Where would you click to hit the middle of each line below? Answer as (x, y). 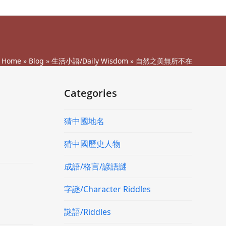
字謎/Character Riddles (107, 189)
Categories (90, 93)
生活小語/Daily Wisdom (90, 61)
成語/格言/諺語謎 (95, 166)
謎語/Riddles (87, 212)
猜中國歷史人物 (92, 144)
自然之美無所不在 (164, 61)
